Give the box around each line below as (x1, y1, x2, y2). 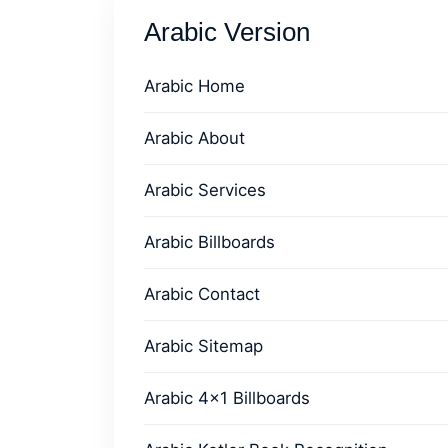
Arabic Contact (144, 284, 260, 304)
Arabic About (144, 128, 245, 148)
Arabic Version (144, 18, 310, 46)
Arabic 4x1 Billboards (144, 388, 310, 408)
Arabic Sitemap (144, 336, 263, 356)
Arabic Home (144, 76, 245, 96)
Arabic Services (144, 180, 266, 200)
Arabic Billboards (144, 232, 275, 252)
